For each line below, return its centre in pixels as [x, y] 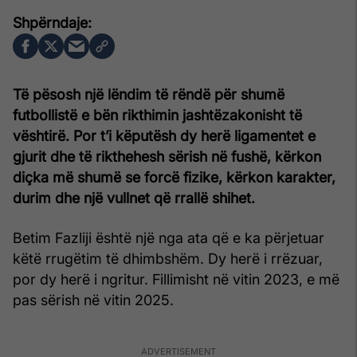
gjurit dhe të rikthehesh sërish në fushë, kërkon [167, 156]
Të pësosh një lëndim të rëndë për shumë [149, 94]
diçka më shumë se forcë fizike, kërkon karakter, [174, 177]
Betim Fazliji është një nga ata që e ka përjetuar [169, 237]
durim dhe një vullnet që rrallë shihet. [134, 198]
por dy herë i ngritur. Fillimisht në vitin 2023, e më [176, 279]
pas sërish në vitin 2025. [93, 300]
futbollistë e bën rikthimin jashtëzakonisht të [157, 115]
